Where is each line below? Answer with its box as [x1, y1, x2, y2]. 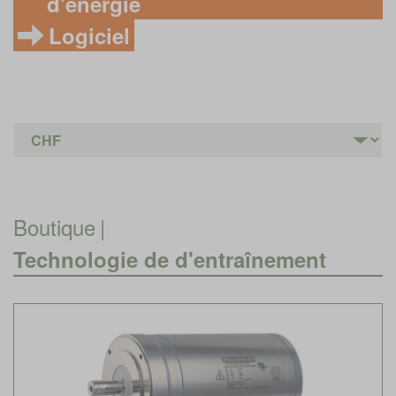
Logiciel [49, 20, 130, 50]
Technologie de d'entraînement [13, 244, 326, 274]
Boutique [13, 211, 95, 242]
